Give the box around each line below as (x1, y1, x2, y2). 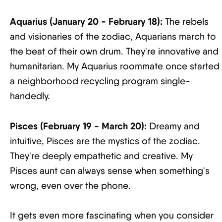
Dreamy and (147, 120, 200, 132)
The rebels (163, 16, 209, 27)
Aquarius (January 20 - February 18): (10, 15, 163, 27)
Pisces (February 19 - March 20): (10, 120, 147, 132)
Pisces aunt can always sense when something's (10, 165, 210, 176)
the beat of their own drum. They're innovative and (10, 46, 219, 57)
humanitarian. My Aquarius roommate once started (10, 60, 220, 72)
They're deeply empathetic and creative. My (10, 150, 193, 162)
